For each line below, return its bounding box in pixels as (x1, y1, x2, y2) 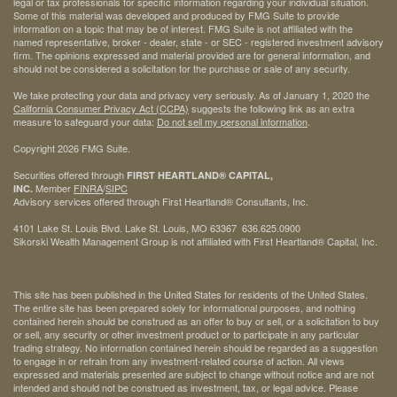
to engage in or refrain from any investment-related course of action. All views (13, 354, 345, 368)
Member (33, 181, 74, 195)
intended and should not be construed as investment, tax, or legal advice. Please (13, 380, 358, 394)
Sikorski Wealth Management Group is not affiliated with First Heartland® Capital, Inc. (13, 234, 378, 248)
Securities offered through (13, 167, 127, 182)
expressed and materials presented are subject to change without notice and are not (13, 367, 374, 381)
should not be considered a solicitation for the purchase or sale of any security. (13, 61, 350, 75)
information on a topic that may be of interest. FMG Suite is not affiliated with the (13, 21, 353, 35)
